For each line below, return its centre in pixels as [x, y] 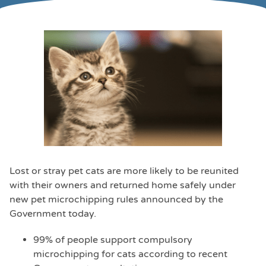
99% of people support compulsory [113, 240]
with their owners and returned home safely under [123, 185]
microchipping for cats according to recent [130, 254]
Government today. [53, 214]
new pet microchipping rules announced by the [116, 199]
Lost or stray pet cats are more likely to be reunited [124, 171]
